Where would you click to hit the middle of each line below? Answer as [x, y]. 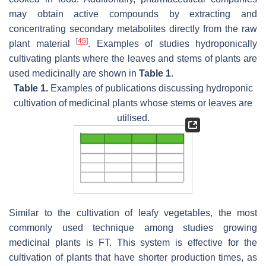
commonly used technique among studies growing [133, 228]
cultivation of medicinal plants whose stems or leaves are [133, 103]
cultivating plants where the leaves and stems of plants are [133, 58]
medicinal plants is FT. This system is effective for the [133, 243]
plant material [42, 43]
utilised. [133, 118]
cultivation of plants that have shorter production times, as [133, 258]
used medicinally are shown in [74, 73]
